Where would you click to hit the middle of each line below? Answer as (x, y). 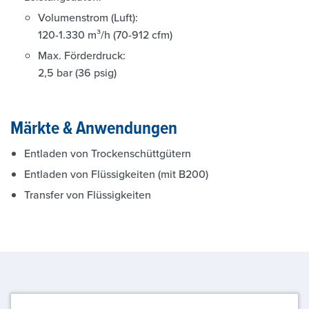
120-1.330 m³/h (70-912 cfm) (105, 34)
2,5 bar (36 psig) (77, 72)
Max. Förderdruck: (82, 55)
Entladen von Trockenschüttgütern (108, 153)
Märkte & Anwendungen (94, 127)
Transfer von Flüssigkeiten (88, 195)
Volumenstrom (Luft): (88, 17)
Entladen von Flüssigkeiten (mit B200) (116, 174)
